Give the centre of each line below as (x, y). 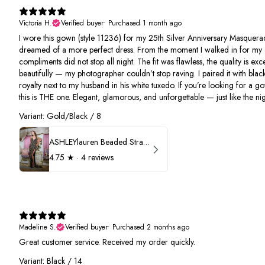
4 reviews (97, 157)
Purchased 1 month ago (145, 23)
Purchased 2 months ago (151, 227)
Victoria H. (35, 23)
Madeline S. (38, 227)
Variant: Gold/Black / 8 (60, 116)
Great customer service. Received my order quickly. (107, 242)
